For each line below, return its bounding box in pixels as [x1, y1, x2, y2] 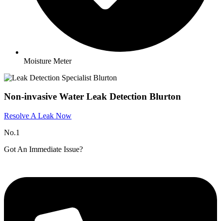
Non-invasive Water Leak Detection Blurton [4, 91, 181, 102]
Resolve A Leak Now [4, 111, 72, 120]
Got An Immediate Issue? [4, 145, 83, 154]
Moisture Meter [24, 56, 72, 65]
